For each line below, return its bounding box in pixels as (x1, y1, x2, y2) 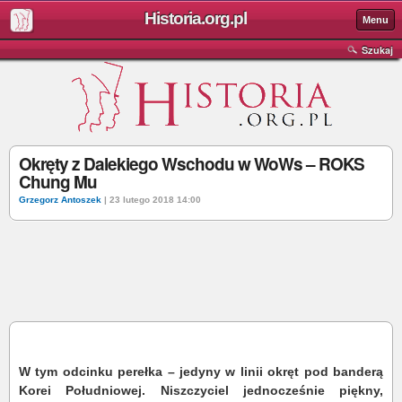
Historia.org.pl (144, 9, 247, 28)
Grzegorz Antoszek (19, 195, 101, 205)
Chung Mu (19, 170, 97, 194)
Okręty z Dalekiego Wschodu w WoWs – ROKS (19, 152, 364, 176)
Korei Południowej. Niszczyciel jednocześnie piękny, (19, 383, 383, 398)
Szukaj (362, 43, 393, 57)
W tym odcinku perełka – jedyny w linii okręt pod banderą (19, 364, 383, 379)
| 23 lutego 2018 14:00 (101, 195, 201, 205)
